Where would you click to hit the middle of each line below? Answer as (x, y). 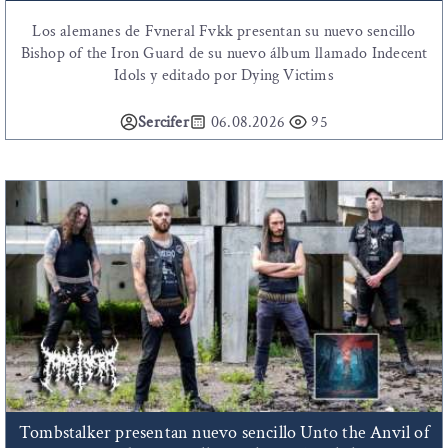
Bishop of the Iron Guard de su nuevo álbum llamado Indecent (224, 53)
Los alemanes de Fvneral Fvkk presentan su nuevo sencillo (224, 31)
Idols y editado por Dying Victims (224, 75)
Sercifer (163, 122)
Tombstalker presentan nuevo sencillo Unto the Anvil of (224, 432)
